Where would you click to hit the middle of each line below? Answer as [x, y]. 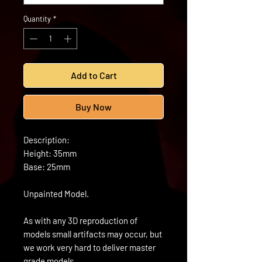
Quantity [37, 19]
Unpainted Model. [56, 193]
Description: [46, 139]
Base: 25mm [47, 166]
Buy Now [94, 106]
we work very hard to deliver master [89, 247]
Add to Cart [94, 75]
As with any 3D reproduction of [80, 220]
